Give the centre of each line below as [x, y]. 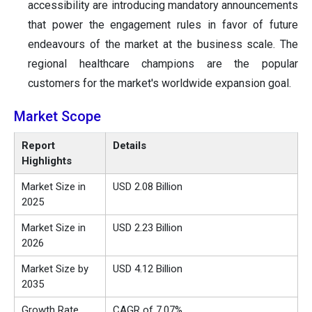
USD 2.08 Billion [148, 187]
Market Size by [55, 269]
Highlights [47, 161]
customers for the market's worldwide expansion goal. [159, 84]
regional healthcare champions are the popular [163, 64]
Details [130, 146]
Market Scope [57, 117]
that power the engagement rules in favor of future [163, 25]
